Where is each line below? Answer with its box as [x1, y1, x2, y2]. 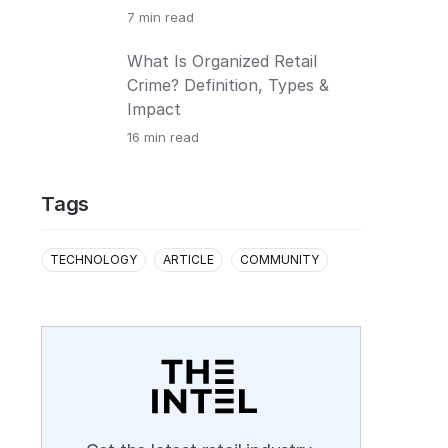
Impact [127, 99, 181, 119]
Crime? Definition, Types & [127, 75, 329, 95]
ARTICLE [163, 252, 214, 267]
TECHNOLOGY [50, 252, 137, 267]
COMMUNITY [240, 252, 319, 267]
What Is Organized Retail [127, 51, 317, 71]
